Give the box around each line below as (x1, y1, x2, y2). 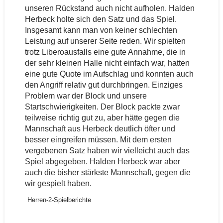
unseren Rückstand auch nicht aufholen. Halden (24, 4, 195, 12)
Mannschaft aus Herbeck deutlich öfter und (24, 124, 175, 133)
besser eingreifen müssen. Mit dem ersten (24, 135, 172, 144)
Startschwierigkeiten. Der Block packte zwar (24, 103, 180, 111)
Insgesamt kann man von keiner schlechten (24, 26, 177, 34)
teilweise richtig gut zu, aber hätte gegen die (24, 113, 180, 122)
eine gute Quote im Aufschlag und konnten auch (24, 70, 194, 78)
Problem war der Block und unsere (24, 92, 147, 100)
